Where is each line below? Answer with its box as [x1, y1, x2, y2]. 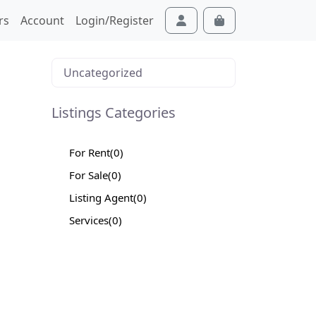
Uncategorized [63, 64, 142, 80]
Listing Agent [69, 190, 133, 205]
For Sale [69, 167, 108, 182]
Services [69, 212, 109, 227]
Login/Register [75, 12, 154, 28]
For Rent [69, 145, 110, 159]
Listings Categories [51, 102, 176, 122]
